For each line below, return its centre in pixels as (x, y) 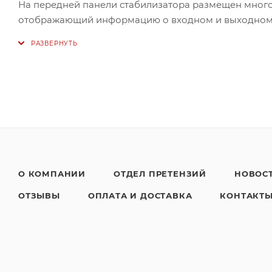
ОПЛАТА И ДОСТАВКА (140, 195)
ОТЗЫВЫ (39, 195)
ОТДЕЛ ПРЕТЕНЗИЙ (160, 174)
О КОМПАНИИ (52, 174)
